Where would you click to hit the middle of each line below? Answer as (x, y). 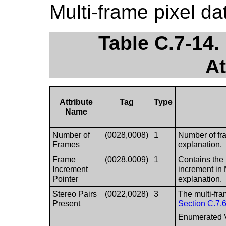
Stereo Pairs (75, 194)
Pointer (66, 179)
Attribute (76, 102)
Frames (66, 144)
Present (67, 203)
